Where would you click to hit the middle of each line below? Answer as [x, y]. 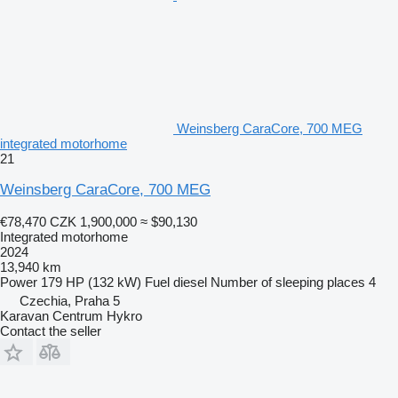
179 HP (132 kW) [91, 282]
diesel [190, 282]
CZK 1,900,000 [93, 221]
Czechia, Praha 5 [70, 300]
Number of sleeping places [288, 282]
